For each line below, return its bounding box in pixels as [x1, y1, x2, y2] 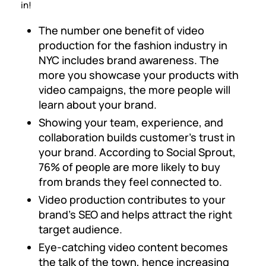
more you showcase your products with [39, 68, 239, 82]
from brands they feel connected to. [39, 175, 222, 189]
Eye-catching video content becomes [39, 240, 228, 254]
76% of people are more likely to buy [39, 160, 220, 174]
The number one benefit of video [39, 23, 204, 37]
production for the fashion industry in [39, 38, 227, 52]
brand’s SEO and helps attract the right [39, 207, 232, 221]
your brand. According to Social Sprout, [39, 145, 236, 159]
